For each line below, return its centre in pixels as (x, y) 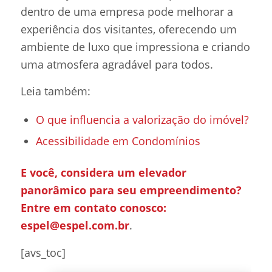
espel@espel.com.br (75, 226)
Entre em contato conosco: (93, 208)
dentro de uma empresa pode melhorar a (127, 11)
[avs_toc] (43, 252)
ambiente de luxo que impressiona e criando (135, 46)
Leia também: (55, 91)
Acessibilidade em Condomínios (118, 141)
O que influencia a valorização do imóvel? (142, 120)
